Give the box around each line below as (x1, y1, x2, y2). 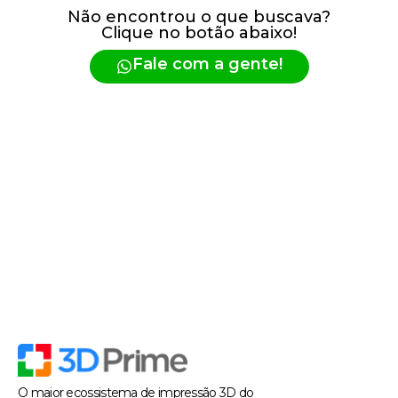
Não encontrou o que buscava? (68, 6, 330, 27)
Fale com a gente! (131, 53, 283, 74)
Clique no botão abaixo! (101, 22, 297, 43)
